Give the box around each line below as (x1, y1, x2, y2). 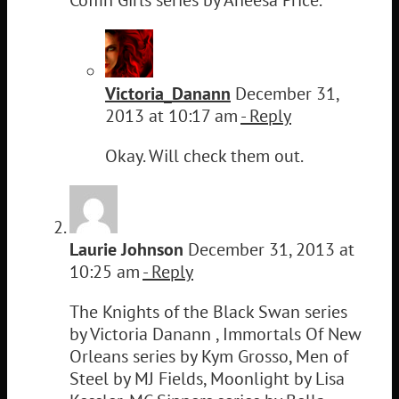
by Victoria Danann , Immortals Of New (69, 322, 362, 346)
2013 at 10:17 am (105, 103, 240, 127)
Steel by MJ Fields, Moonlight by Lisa (69, 366, 345, 390)
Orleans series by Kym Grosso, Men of (69, 344, 348, 368)
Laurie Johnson (69, 237, 183, 261)
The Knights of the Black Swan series (69, 299, 347, 323)
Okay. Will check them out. (105, 143, 304, 167)
